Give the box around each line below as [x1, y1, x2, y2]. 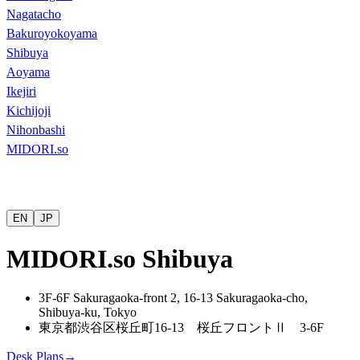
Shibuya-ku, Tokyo [39, 305, 137, 320]
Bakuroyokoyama [6, 27, 97, 41]
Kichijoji [6, 104, 51, 118]
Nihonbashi [6, 123, 65, 137]
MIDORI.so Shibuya [6, 243, 233, 273]
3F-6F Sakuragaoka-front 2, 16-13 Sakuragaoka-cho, [39, 291, 308, 305]
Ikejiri [6, 84, 36, 99]
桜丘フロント [184, 321, 274, 335]
